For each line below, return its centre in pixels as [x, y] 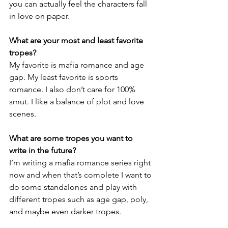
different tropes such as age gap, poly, [80, 199]
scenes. [23, 114]
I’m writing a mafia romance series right [81, 163]
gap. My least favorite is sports [65, 77]
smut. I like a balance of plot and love [78, 102]
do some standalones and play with [74, 187]
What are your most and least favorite [77, 41]
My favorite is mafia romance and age [78, 65]
